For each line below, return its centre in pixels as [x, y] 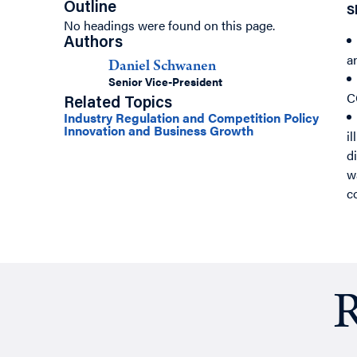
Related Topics [118, 104]
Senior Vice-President [165, 82]
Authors [93, 43]
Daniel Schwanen [162, 67]
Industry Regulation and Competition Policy [191, 118]
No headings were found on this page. [169, 25]
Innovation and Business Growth [159, 131]
